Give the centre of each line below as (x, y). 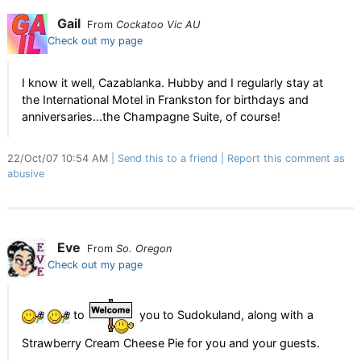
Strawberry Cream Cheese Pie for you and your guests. (171, 343)
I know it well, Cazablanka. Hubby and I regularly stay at (172, 83)
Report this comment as (286, 158)
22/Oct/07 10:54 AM (59, 158)
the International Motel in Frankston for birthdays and (165, 100)
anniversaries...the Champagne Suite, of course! (151, 116)
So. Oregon (144, 249)
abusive (26, 174)
